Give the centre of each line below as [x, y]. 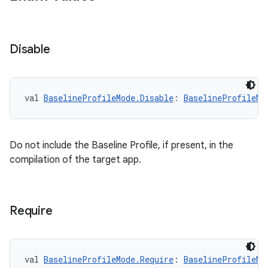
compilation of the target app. [75, 160]
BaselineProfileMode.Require [109, 259]
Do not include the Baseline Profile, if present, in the [121, 145]
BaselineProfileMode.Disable [109, 98]
